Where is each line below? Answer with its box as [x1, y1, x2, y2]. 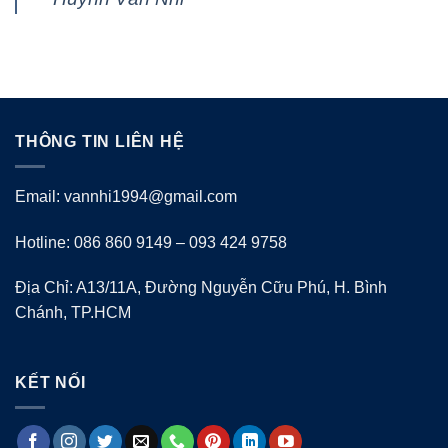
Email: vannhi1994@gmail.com [15, 187, 237, 205]
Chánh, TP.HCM [15, 304, 131, 322]
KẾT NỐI [15, 374, 86, 392]
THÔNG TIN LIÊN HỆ [15, 133, 185, 151]
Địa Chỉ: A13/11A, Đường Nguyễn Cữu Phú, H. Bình [15, 279, 387, 297]
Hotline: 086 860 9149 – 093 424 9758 [15, 233, 287, 251]
